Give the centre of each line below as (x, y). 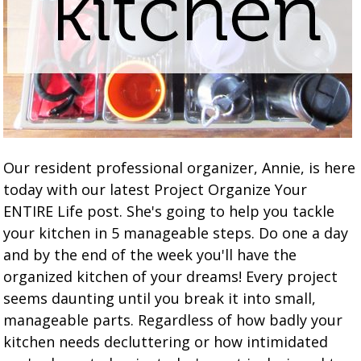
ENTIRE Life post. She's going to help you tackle (169, 211)
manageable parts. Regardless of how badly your (173, 320)
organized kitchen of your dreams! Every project (171, 276)
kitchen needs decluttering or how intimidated (166, 342)
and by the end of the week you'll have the (150, 255)
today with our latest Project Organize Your (156, 189)
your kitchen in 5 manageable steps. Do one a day (176, 233)
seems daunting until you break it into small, (160, 298)
